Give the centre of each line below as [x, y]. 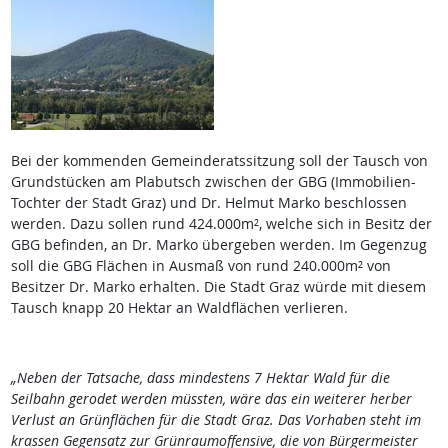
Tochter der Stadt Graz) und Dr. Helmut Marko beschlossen [208, 203]
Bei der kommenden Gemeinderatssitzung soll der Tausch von [219, 161]
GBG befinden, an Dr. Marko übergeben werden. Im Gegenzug [218, 245]
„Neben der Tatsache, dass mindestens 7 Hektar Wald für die [200, 378]
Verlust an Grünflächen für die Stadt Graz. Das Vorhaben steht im [215, 420]
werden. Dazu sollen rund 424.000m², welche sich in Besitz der [221, 224]
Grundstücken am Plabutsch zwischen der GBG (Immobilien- [213, 182]
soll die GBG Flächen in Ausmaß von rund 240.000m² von [200, 266]
